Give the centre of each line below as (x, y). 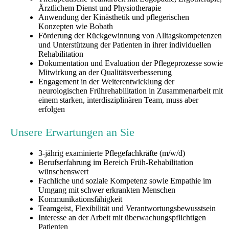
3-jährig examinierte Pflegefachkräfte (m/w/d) (112, 153)
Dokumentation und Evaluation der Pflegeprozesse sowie (131, 63)
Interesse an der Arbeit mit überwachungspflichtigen (122, 217)
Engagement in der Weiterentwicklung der (106, 82)
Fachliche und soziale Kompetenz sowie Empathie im (125, 180)
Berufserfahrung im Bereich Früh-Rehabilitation (116, 162)
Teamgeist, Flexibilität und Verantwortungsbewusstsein (127, 208)
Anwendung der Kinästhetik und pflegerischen (114, 17)
